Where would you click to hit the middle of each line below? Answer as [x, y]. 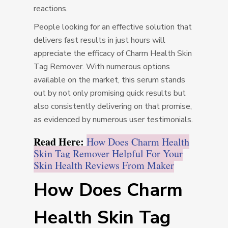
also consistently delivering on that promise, [113, 107]
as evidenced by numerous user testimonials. [113, 120]
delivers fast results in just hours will [100, 40]
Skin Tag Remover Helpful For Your [108, 154]
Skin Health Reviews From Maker [104, 165]
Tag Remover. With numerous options [102, 67]
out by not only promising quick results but [110, 93]
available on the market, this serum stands [110, 80]
